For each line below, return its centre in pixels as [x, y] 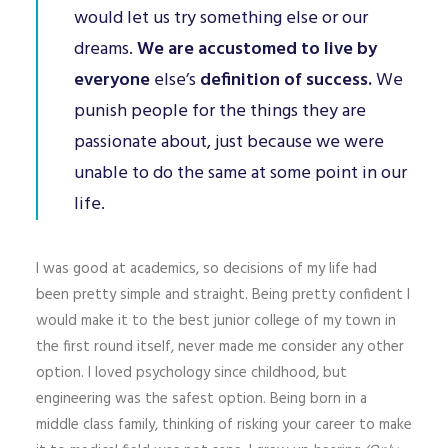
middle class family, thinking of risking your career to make [224, 425]
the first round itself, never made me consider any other [220, 347]
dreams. [105, 49]
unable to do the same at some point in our [240, 173]
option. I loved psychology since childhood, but [191, 373]
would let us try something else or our [221, 18]
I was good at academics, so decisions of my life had [206, 269]
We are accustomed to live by [257, 49]
